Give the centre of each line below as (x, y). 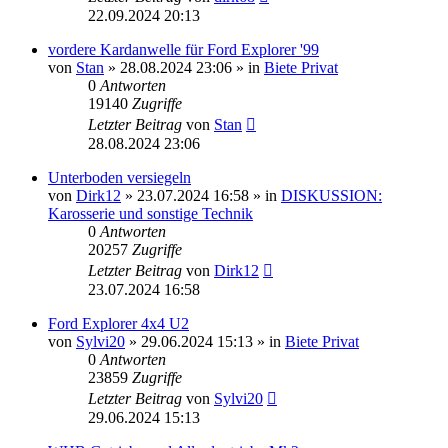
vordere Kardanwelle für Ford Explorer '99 (183, 49)
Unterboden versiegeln (119, 177)
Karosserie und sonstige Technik (150, 213)
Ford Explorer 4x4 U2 (118, 323)
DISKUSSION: (331, 195)
